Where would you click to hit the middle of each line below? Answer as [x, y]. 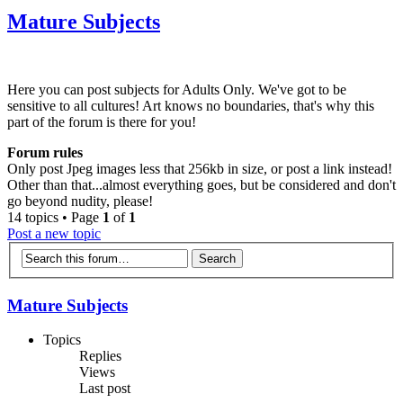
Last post [105, 389]
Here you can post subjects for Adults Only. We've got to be [177, 90]
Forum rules [45, 153]
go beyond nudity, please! [80, 201]
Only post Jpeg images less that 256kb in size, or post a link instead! [200, 169]
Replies [100, 356]
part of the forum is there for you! [102, 122]
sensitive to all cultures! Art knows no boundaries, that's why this [191, 106]
